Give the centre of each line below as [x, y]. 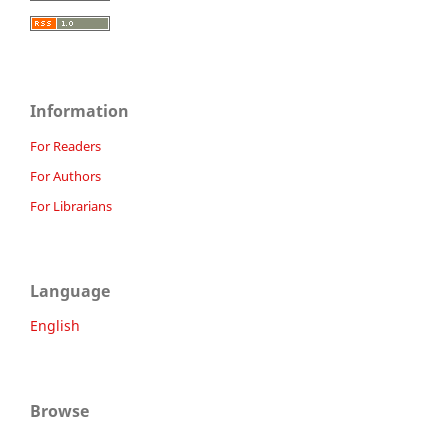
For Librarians [71, 205]
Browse [59, 410]
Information [79, 110]
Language [70, 290]
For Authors [65, 175]
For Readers [65, 145]
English [55, 325]
